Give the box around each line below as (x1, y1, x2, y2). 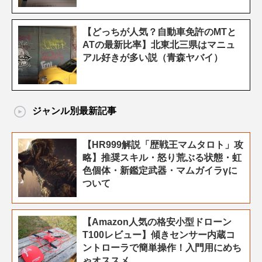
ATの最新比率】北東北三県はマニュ (82, 39, 235, 50)
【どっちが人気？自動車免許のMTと (82, 26, 236, 37)
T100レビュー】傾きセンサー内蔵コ (82, 229, 235, 240)
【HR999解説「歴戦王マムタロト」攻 (82, 139, 243, 150)
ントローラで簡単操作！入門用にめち (82, 242, 242, 253)
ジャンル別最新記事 (32, 105, 116, 116)
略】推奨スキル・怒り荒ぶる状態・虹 (82, 152, 242, 163)
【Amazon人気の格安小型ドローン (82, 216, 232, 227)
